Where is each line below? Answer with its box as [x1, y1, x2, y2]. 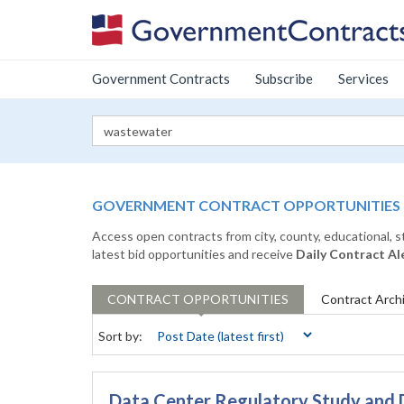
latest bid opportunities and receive [92, 246, 296, 262]
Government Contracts [92, 70, 230, 87]
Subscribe [255, 70, 313, 87]
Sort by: [98, 328, 142, 344]
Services [338, 70, 389, 87]
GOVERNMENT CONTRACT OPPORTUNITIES [92, 197, 400, 214]
